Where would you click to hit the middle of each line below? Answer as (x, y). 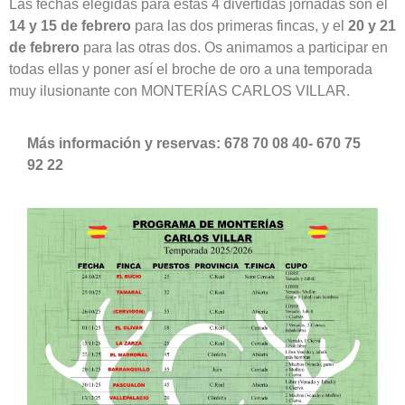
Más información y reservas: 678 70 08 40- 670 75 (194, 144)
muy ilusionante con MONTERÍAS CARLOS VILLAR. (179, 90)
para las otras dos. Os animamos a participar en (234, 47)
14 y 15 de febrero (70, 25)
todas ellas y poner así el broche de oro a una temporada (191, 69)
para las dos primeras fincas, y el (240, 25)
